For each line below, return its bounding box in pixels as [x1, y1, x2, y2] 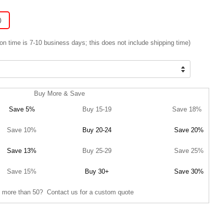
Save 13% [7, 147, 37, 154]
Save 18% [172, 106, 204, 113]
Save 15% [7, 168, 37, 175]
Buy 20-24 [82, 126, 111, 134]
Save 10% [7, 126, 37, 134]
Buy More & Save [34, 90, 85, 97]
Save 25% [174, 147, 204, 154]
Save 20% [174, 126, 204, 134]
